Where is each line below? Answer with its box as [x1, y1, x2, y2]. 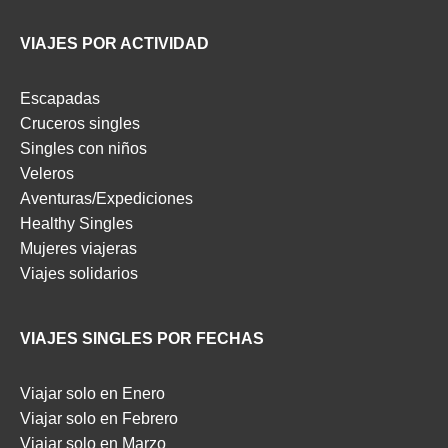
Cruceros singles [20, 115, 140, 132]
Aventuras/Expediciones [20, 190, 193, 207]
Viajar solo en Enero [20, 385, 165, 402]
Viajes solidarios [20, 265, 138, 282]
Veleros [20, 165, 74, 182]
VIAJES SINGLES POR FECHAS [20, 330, 264, 347]
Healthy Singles [20, 215, 133, 232]
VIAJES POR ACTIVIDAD [20, 35, 209, 52]
